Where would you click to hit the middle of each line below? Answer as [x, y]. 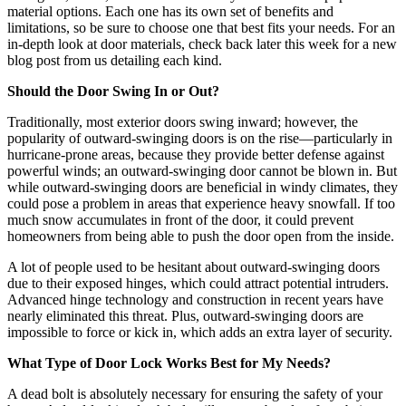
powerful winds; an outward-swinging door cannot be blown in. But [202, 170]
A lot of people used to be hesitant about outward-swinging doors [193, 266]
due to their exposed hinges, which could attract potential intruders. [198, 283]
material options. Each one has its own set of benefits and [170, 11]
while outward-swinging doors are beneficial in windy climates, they [203, 187]
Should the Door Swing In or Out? [113, 91]
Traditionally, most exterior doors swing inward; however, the [183, 121]
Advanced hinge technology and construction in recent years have [195, 299]
